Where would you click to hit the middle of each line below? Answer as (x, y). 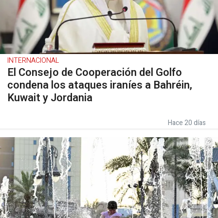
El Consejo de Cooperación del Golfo (95, 73)
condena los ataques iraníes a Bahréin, (100, 85)
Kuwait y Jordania (50, 98)
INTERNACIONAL (33, 61)
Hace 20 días (187, 123)
